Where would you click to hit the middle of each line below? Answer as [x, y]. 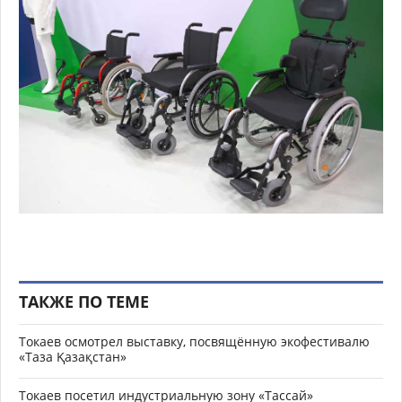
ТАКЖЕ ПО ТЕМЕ [84, 301]
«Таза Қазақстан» [73, 356]
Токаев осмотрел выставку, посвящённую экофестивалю [194, 341]
